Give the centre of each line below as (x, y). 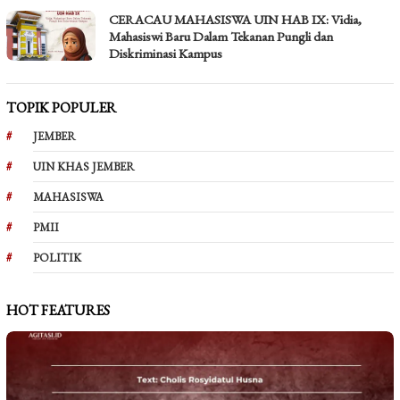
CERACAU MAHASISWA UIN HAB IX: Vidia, (235, 20)
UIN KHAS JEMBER (84, 167)
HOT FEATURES (58, 311)
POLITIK (57, 258)
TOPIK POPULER (61, 108)
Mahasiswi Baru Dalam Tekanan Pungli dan (221, 37)
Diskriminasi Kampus (166, 54)
